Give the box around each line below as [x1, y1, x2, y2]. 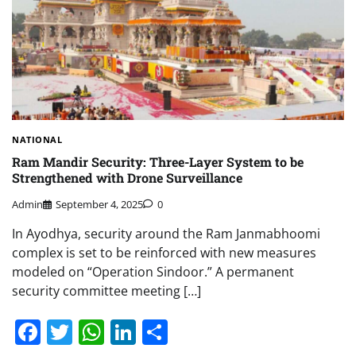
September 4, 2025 [56, 196, 143, 211]
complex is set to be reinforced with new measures [12, 243, 316, 261]
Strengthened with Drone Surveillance [12, 169, 242, 187]
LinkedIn [136, 314, 238, 349]
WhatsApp [104, 314, 226, 349]
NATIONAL [12, 133, 62, 146]
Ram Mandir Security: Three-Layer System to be [12, 153, 304, 171]
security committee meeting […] [12, 281, 201, 300]
